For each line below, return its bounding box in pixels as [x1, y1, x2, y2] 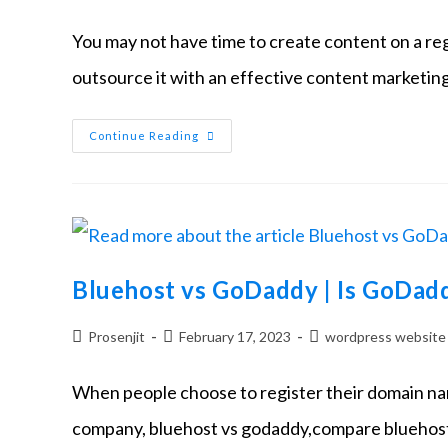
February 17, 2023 [179, 327, 291, 345]
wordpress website [325, 327, 446, 345]
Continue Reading [89, 129, 199, 143]
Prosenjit [88, 327, 145, 345]
